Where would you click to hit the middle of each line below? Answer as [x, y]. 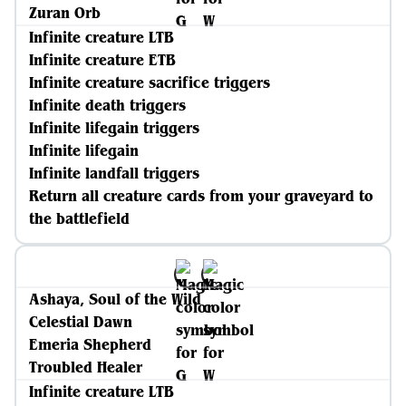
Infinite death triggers [107, 105]
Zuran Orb [65, 13]
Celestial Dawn [81, 322]
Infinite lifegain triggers [114, 128]
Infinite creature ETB [102, 60]
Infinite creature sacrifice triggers [150, 82]
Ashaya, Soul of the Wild [115, 299]
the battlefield [79, 218]
